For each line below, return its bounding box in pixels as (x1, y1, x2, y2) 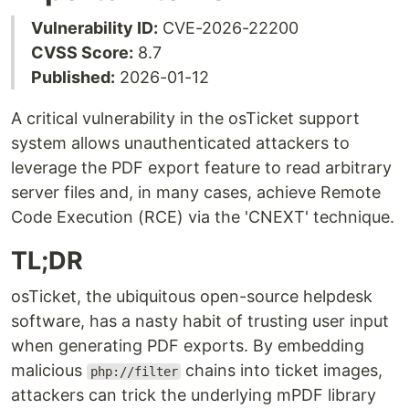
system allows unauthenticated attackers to (11, 133, 350, 152)
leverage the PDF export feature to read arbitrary (11, 158, 392, 177)
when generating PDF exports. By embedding (11, 336, 364, 355)
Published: (31, 68, 115, 87)
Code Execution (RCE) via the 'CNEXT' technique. (11, 207, 394, 226)
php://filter (89, 364, 178, 379)
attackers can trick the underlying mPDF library (11, 385, 376, 404)
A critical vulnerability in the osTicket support (11, 109, 360, 128)
